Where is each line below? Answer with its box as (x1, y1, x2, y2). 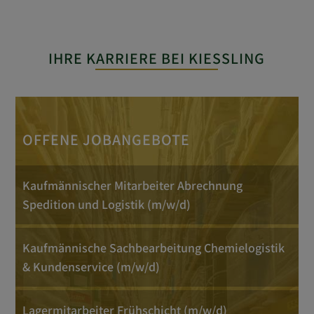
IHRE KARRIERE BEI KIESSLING (48, 48, 266, 68)
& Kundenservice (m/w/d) (22, 259, 161, 275)
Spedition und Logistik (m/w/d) (22, 196, 191, 212)
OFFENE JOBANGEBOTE (22, 130, 191, 149)
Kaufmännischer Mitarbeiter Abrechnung (22, 177, 243, 193)
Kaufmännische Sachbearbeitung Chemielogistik (22, 240, 285, 256)
